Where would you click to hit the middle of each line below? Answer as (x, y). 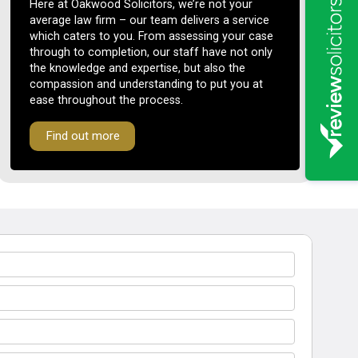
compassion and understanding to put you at (147, 85)
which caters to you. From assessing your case (152, 37)
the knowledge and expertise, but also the (138, 69)
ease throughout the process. (107, 101)
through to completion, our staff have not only (151, 53)
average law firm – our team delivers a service (150, 21)
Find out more (82, 136)
